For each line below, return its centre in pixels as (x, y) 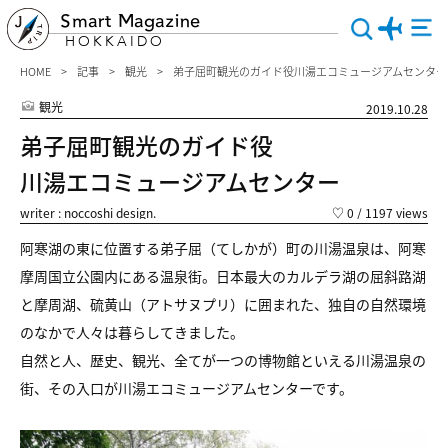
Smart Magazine (130, 21)
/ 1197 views (391, 212)
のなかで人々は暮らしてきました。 (132, 332)
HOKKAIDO (115, 41)
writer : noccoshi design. (88, 212)
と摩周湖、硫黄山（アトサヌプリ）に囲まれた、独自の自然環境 (223, 304)
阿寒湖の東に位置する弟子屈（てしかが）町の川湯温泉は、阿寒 (223, 248)
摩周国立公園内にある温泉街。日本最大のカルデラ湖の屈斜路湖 (223, 276)
